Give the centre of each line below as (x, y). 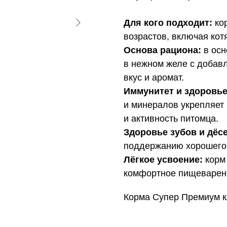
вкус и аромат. (154, 77)
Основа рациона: (162, 50)
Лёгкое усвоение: (163, 159)
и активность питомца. (171, 118)
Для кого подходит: (168, 23)
